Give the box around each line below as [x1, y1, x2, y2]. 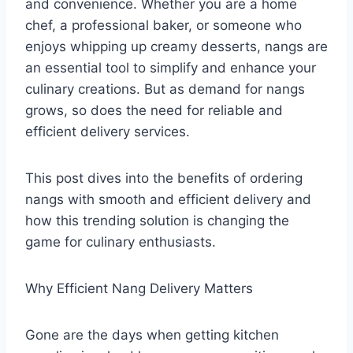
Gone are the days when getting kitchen [25, 326, 279, 343]
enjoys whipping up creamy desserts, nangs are [25, 38, 328, 54]
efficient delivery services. [25, 123, 198, 139]
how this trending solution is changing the [25, 212, 289, 229]
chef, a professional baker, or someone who [25, 17, 302, 33]
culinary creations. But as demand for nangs [25, 80, 305, 97]
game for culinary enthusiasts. [25, 233, 224, 250]
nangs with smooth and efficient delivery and [25, 191, 311, 207]
